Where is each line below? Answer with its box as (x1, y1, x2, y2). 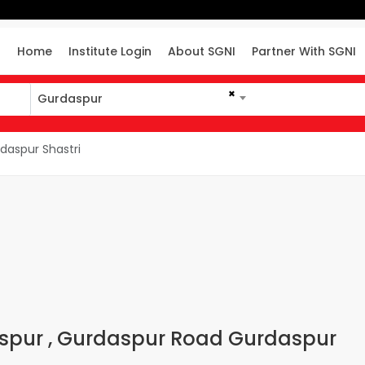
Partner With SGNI (252, 43, 357, 59)
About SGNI (168, 43, 236, 59)
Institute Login (68, 43, 152, 59)
